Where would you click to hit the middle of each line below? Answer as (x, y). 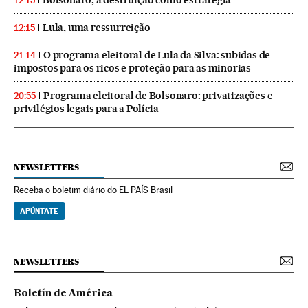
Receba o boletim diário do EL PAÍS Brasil (93, 190)
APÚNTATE (39, 211)
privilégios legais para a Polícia (86, 108)
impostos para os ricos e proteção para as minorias (132, 68)
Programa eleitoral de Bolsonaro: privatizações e (158, 95)
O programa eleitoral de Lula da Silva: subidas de (157, 55)
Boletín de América (63, 293)
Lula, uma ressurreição (97, 27)
